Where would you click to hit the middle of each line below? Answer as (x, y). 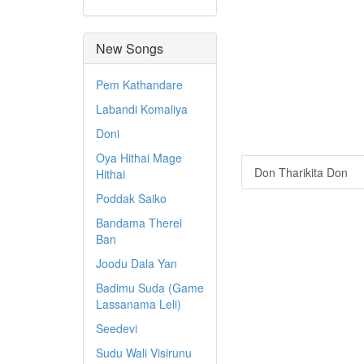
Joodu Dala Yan (136, 263)
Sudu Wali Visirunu (144, 353)
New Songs (130, 48)
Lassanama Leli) (139, 304)
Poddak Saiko (131, 198)
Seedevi (117, 328)
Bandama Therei (139, 223)
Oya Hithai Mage (139, 158)
